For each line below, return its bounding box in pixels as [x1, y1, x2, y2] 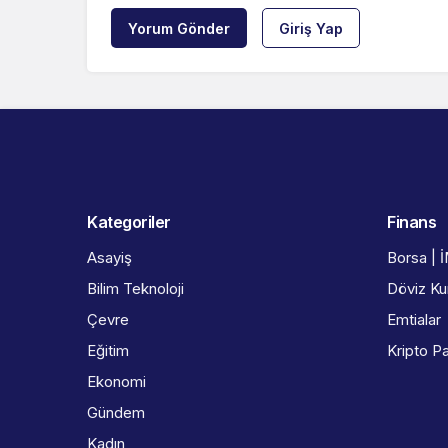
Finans [387, 212, 437, 233]
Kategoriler [87, 212, 171, 233]
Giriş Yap [279, 20, 343, 38]
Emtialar [387, 310, 441, 330]
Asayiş [87, 248, 132, 268]
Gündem [87, 403, 145, 423]
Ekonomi [87, 372, 146, 392]
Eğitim [87, 341, 129, 361]
